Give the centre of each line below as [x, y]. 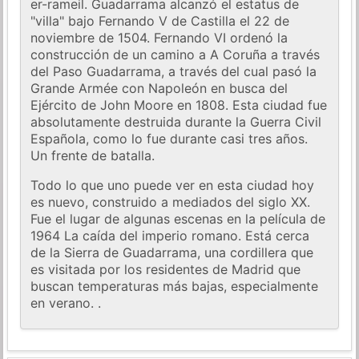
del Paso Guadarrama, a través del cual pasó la [174, 72]
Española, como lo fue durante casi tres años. [169, 139]
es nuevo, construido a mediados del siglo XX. [171, 202]
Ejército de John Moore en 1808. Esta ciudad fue [179, 105]
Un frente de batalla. [93, 156]
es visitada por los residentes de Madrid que [166, 270]
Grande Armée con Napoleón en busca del [159, 89]
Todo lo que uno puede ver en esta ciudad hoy [173, 186]
